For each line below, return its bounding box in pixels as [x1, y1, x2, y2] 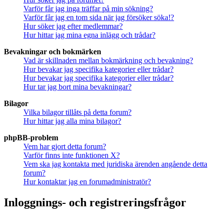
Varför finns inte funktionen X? [23, 151, 120, 160]
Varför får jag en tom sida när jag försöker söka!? [23, 13, 174, 22]
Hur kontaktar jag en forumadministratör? [23, 177, 151, 186]
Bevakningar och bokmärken [4, 47, 101, 56]
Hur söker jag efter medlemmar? [23, 22, 123, 31]
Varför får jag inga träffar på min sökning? [23, 4, 153, 13]
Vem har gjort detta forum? [23, 142, 106, 151]
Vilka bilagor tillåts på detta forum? [23, 108, 131, 117]
